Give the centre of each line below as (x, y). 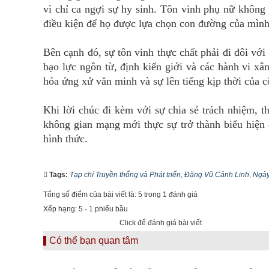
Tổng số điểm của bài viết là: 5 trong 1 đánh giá (120, 195)
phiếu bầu (110, 209)
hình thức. (65, 139)
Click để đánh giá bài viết (161, 223)
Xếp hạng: (61, 209)
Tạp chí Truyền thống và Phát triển (125, 175)
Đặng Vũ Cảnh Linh (217, 175)
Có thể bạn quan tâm (94, 241)
